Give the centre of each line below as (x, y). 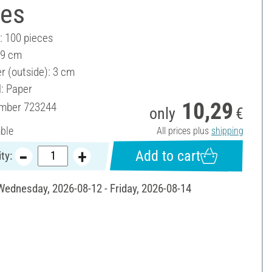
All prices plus (184, 131)
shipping (227, 131)
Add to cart (168, 156)
